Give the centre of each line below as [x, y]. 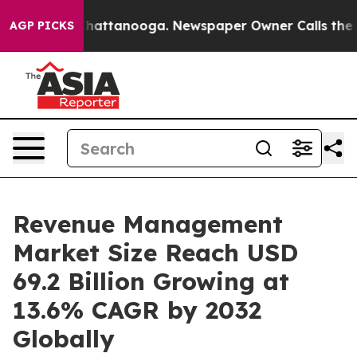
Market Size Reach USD [155, 253]
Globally [64, 339]
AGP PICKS [42, 25]
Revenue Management [148, 224]
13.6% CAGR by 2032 [137, 310]
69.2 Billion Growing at [151, 281]
